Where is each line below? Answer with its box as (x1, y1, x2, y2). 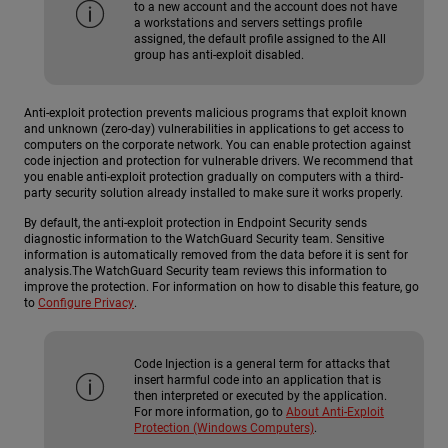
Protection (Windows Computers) (134, 420, 314, 435)
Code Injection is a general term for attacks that (134, 356, 390, 371)
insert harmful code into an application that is (134, 372, 381, 387)
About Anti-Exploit (286, 404, 384, 419)
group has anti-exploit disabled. (134, 48, 304, 63)
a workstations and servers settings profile (134, 16, 362, 31)
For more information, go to (134, 404, 286, 419)
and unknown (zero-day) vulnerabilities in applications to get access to (24, 122, 404, 137)
